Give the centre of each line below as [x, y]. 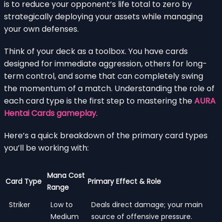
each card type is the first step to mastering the [99, 101]
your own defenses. [41, 29]
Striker [20, 204]
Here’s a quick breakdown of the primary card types [106, 135]
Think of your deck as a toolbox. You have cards [96, 51]
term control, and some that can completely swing [104, 76]
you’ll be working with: [46, 148]
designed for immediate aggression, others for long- [106, 63]
